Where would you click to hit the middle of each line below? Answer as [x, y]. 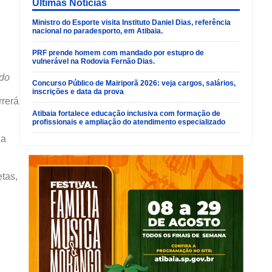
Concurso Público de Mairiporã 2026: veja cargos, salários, [134, 83]
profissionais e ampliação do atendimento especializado [129, 122]
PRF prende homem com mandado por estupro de [118, 53]
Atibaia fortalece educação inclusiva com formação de [126, 114]
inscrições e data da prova [78, 92]
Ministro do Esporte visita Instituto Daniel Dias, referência [131, 23]
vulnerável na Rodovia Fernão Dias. [93, 62]
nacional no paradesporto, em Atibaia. [97, 31]
